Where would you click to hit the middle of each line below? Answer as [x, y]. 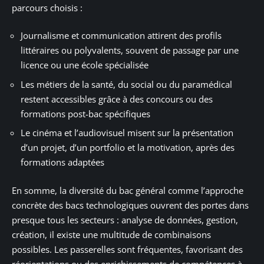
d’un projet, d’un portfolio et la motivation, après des [128, 148]
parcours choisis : [47, 7]
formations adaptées [62, 162]
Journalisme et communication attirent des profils [121, 36]
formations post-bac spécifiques [85, 113]
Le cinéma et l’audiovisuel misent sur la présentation [127, 133]
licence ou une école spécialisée [85, 65]
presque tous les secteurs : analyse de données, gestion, [125, 220]
